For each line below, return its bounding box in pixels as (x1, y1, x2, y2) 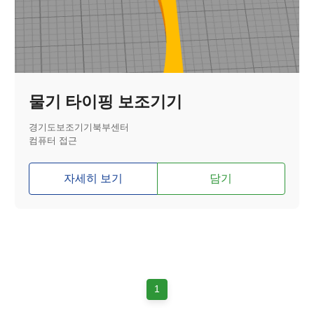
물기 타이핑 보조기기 (29, 93, 183, 111)
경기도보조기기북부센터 (29, 123, 130, 133)
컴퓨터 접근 (29, 136, 78, 146)
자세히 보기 (63, 172, 123, 184)
